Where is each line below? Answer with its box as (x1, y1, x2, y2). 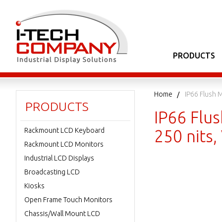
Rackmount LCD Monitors (24, 140, 104, 148)
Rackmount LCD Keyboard (24, 126, 105, 134)
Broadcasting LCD (24, 168, 80, 176)
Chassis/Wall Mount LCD (24, 210, 100, 218)
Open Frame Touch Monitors (24, 196, 112, 204)
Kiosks (24, 182, 45, 190)
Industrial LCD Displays (24, 154, 94, 162)
